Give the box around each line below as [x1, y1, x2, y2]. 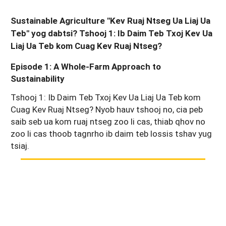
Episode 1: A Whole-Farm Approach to [11, 61, 161, 72]
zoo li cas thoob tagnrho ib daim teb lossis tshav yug [11, 127, 212, 139]
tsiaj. [11, 139, 29, 151]
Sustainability [11, 73, 65, 84]
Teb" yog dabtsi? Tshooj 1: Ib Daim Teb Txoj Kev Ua [11, 27, 212, 39]
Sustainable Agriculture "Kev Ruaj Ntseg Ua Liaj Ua [11, 15, 210, 26]
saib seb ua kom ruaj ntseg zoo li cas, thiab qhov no [11, 115, 205, 127]
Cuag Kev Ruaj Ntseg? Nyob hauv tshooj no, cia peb [11, 103, 203, 115]
